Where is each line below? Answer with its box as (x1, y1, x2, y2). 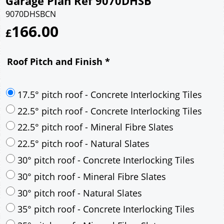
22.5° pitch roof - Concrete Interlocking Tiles (17, 167, 202, 180)
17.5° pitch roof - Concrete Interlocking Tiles (17, 151, 202, 163)
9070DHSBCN (5, 8, 56, 19)
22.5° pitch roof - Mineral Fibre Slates (17, 184, 173, 196)
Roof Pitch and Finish (7, 55, 105, 67)
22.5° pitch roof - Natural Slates (17, 200, 149, 213)
